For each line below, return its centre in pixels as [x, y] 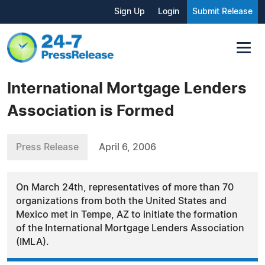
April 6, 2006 [127, 147]
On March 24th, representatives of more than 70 [125, 187]
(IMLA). [33, 242]
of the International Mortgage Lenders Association [130, 228]
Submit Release [222, 12]
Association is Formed [91, 111]
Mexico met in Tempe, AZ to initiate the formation [127, 214]
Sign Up [130, 12]
